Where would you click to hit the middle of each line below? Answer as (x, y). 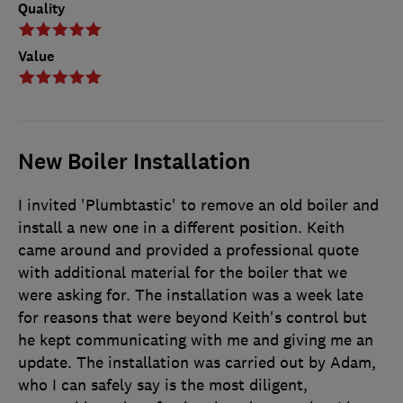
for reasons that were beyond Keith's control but (193, 318)
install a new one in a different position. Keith (181, 228)
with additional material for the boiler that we (183, 273)
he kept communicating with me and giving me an (196, 340)
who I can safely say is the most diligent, (163, 385)
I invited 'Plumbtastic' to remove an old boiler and (198, 206)
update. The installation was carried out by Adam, (197, 363)
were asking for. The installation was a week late (191, 296)
